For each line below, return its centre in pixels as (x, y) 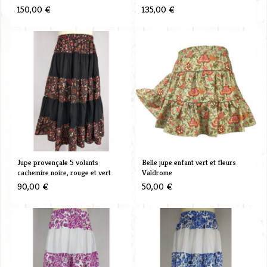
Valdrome (157, 172)
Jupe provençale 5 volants (58, 162)
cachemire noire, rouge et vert (64, 172)
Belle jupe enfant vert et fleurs (189, 162)
